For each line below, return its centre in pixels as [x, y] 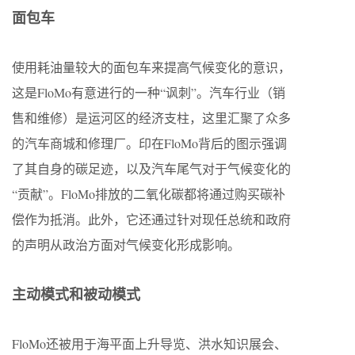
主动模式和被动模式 [76, 294]
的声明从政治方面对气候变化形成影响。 [126, 244]
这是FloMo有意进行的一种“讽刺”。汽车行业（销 [149, 92]
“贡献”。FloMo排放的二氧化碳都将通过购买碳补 [149, 193]
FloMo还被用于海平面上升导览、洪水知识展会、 [149, 343]
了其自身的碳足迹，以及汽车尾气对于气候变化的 [151, 168]
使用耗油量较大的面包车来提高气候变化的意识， [151, 67]
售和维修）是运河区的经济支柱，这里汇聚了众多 [151, 117]
